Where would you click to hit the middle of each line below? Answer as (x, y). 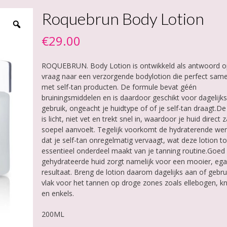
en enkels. (58, 193)
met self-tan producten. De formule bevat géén (119, 87)
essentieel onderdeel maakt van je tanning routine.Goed (133, 151)
